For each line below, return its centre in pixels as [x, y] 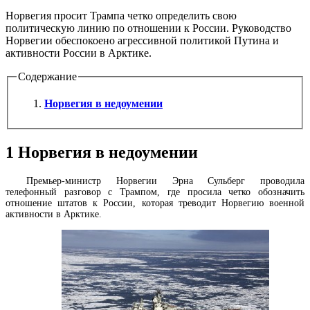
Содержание [47, 76]
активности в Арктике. [54, 215]
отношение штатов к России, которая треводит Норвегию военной [155, 203]
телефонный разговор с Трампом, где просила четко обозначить [155, 192]
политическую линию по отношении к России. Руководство [148, 28]
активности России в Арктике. [79, 53]
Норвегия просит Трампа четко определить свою [121, 15]
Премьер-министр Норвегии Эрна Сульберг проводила [165, 181]
